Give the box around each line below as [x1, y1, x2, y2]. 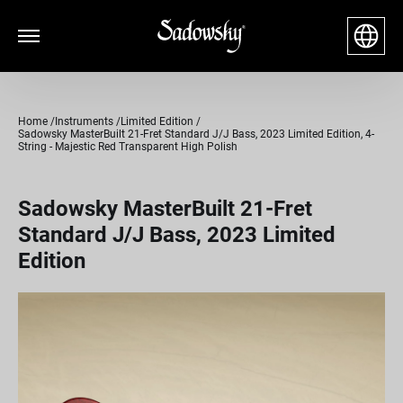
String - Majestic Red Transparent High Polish [18, 140, 237, 153]
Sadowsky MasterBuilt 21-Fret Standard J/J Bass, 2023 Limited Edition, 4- [18, 128, 374, 140]
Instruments [55, 115, 113, 128]
